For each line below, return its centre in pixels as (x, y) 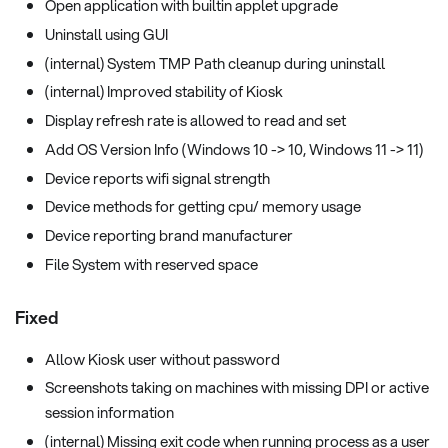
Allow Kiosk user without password (162, 358)
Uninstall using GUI (106, 33)
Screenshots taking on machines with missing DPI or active (237, 387)
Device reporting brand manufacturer (169, 235)
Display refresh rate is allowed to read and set (195, 120)
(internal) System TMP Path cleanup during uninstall (215, 62)
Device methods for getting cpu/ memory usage (203, 206)
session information (109, 412)
